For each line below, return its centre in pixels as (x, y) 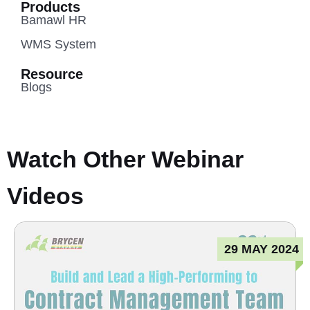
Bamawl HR (54, 20)
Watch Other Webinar (125, 159)
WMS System (58, 45)
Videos (45, 196)
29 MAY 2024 (262, 249)
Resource (52, 74)
